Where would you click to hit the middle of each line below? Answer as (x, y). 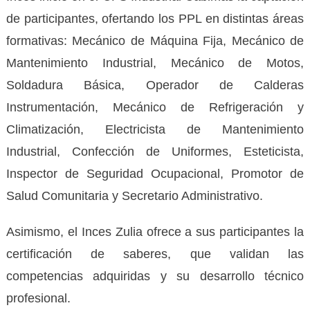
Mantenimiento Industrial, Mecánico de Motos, (155, 63)
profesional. (38, 298)
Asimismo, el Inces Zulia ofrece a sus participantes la (155, 231)
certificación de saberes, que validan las (155, 254)
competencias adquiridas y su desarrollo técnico (155, 276)
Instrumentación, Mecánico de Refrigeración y (155, 107)
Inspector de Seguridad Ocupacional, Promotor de (155, 173)
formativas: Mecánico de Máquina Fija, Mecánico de (155, 40)
